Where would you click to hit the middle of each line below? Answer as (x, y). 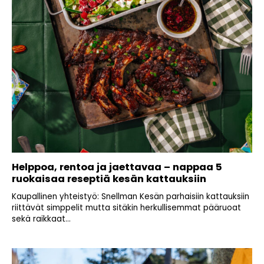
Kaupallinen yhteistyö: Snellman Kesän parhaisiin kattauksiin (131, 197)
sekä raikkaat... (41, 219)
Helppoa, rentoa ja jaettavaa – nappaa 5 (117, 167)
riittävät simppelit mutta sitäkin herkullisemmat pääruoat (126, 208)
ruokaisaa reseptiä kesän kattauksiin (109, 179)
